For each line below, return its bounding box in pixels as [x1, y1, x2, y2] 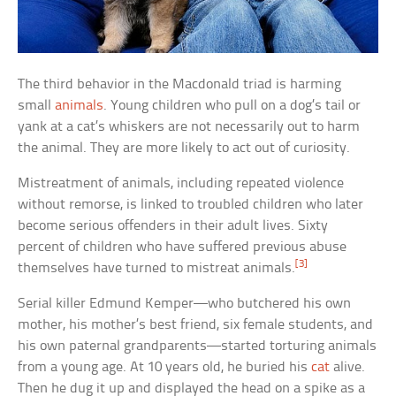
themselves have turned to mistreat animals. [18, 261, 296, 277]
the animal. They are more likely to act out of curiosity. [18, 141, 351, 156]
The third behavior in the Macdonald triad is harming [18, 77, 342, 93]
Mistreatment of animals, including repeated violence [18, 176, 345, 192]
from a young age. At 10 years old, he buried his [18, 360, 312, 376]
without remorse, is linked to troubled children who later [18, 197, 364, 213]
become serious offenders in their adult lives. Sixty [18, 218, 329, 234]
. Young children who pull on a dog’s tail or [103, 98, 362, 114]
